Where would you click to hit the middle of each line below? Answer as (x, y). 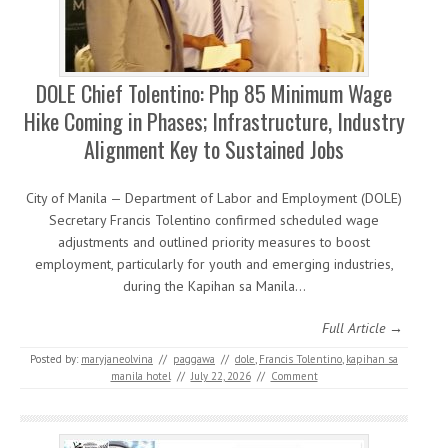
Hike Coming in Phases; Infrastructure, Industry (214, 121)
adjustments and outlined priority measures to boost (214, 242)
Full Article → (362, 328)
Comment (294, 376)
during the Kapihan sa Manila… (214, 286)
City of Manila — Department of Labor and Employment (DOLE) (214, 198)
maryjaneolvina (117, 359)
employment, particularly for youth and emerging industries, (214, 264)
